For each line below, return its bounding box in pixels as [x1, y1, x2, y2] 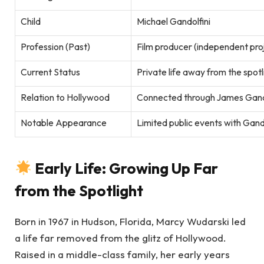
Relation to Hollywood [21, 91, 110, 103]
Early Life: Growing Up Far [35, 158, 219, 178]
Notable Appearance [21, 116, 107, 128]
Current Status [21, 65, 80, 78]
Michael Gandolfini [137, 15, 210, 27]
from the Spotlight [15, 180, 143, 200]
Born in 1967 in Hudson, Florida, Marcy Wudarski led [15, 215, 246, 228]
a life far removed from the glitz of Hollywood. [15, 232, 226, 245]
